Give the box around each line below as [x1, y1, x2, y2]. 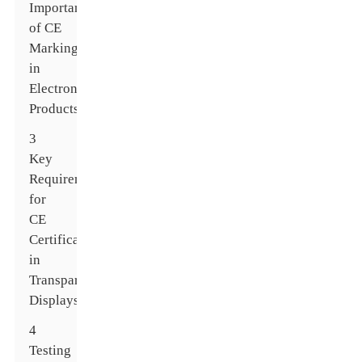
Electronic [29, 81, 89, 96]
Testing [29, 343, 72, 358]
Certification [29, 232, 103, 247]
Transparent [29, 272, 98, 288]
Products [29, 101, 80, 116]
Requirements [29, 171, 109, 187]
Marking [29, 40, 79, 56]
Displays [29, 293, 80, 308]
